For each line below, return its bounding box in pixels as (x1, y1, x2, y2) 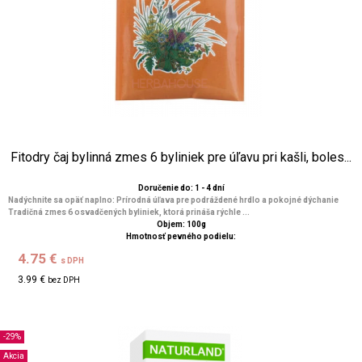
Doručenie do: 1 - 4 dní (137, 183, 225, 192)
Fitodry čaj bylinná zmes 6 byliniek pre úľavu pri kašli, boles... (11, 149, 351, 165)
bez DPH (48, 276, 81, 284)
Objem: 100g (156, 220, 206, 229)
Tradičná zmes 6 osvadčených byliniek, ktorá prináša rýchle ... (8, 208, 250, 217)
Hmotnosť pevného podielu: (126, 232, 236, 241)
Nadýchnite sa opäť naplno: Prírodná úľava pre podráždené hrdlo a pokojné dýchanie (8, 196, 339, 204)
